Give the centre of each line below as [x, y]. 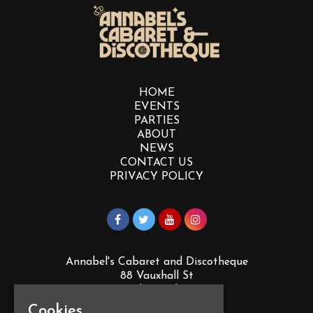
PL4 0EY [156, 304]
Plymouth [156, 290]
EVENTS [156, 107]
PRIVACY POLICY [156, 177]
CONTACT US [156, 163]
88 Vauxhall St [156, 276]
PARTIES [156, 121]
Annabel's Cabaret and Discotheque [156, 262]
